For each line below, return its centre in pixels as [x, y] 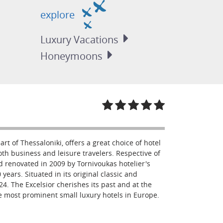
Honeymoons [72, 56]
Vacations [96, 40]
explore [59, 14]
